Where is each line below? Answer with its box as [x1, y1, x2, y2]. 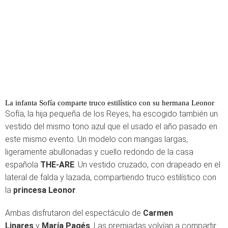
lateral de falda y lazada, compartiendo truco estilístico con [5, 172, 216, 182]
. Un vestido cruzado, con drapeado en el [74, 159, 220, 169]
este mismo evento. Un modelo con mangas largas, [5, 134, 188, 144]
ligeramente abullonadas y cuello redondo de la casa [5, 147, 193, 157]
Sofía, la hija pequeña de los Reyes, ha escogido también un [5, 108, 218, 119]
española [5, 159, 40, 169]
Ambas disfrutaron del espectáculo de [5, 208, 143, 218]
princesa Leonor [13, 185, 76, 195]
